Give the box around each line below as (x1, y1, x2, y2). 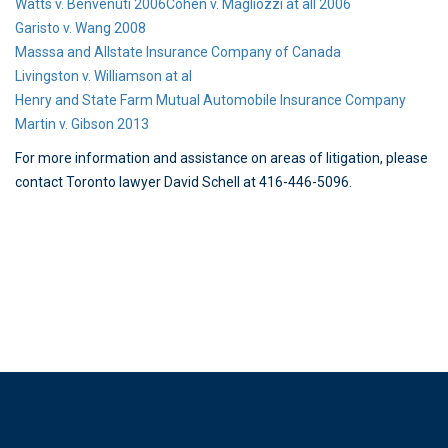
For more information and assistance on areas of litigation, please (15, 150, 428, 166)
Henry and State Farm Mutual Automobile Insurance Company (15, 92, 406, 108)
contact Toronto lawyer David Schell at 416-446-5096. (15, 174, 352, 190)
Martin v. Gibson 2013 (15, 116, 149, 132)
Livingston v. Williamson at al (15, 68, 192, 84)
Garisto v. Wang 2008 (15, 20, 146, 36)
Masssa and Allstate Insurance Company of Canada (15, 44, 341, 60)
